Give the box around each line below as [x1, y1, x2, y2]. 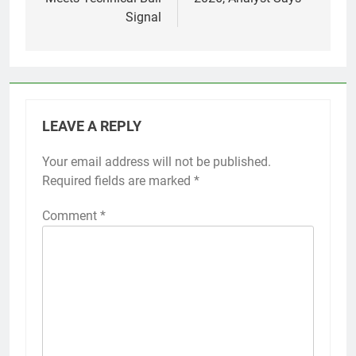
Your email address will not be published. [42, 153, 271, 169]
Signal [126, 9, 161, 25]
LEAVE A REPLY [42, 118, 141, 134]
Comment [42, 207, 100, 223]
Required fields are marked [42, 172, 194, 188]
